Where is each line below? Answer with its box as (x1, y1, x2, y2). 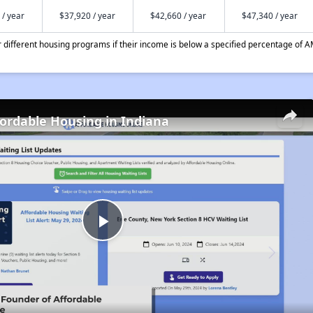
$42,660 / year (150, 10, 206, 21)
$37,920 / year (59, 10, 115, 21)
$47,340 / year (241, 10, 298, 21)
